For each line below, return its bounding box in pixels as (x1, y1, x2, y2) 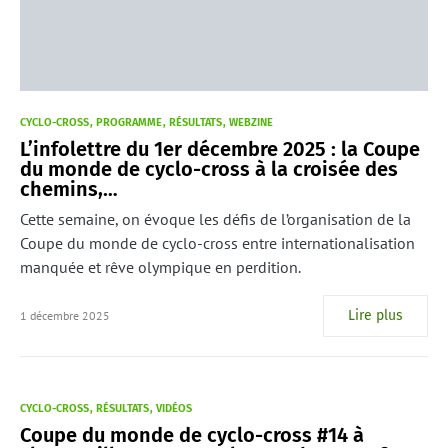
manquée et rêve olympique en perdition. (20, 257, 301, 278)
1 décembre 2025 (20, 308, 110, 324)
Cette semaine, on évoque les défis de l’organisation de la (20, 209, 411, 230)
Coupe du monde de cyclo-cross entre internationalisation (20, 233, 415, 254)
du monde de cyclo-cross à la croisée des (20, 157, 398, 182)
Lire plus (348, 307, 403, 325)
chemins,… (20, 177, 118, 202)
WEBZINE (229, 116, 273, 130)
